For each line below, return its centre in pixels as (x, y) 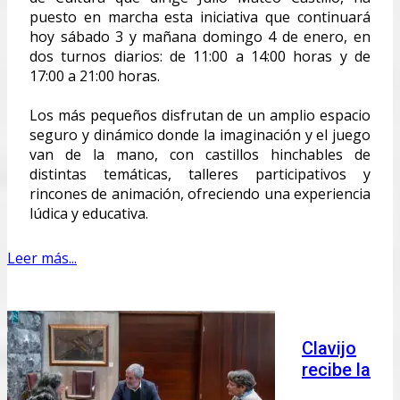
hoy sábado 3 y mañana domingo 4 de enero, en (200, 36)
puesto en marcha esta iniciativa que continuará (200, 17)
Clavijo (329, 348)
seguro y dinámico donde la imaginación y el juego (200, 134)
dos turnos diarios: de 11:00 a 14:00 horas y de (200, 56)
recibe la (336, 369)
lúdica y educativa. (89, 213)
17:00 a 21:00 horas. (95, 75)
